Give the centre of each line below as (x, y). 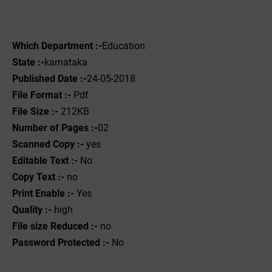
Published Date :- (49, 79)
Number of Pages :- (55, 128)
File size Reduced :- (55, 226)
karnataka (67, 62)
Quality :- (32, 210)
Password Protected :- (62, 243)
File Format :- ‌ (43, 95)
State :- (28, 62)
